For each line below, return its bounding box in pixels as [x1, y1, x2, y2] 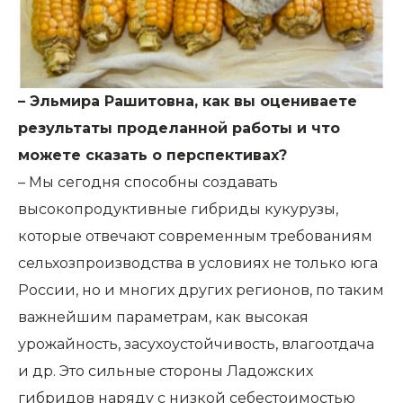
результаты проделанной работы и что [18, 120, 340, 138]
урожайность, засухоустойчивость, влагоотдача [18, 336, 374, 354]
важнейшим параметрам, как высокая [18, 309, 309, 327]
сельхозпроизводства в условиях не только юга [18, 255, 378, 273]
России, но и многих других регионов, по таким [18, 282, 384, 300]
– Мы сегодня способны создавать [18, 174, 278, 192]
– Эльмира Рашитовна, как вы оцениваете [18, 93, 357, 111]
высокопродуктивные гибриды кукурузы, [18, 201, 338, 219]
